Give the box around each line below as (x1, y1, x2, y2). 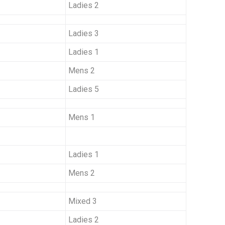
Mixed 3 (68, 196, 97, 206)
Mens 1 (68, 113, 95, 123)
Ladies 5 (68, 84, 99, 94)
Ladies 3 (68, 29, 99, 39)
